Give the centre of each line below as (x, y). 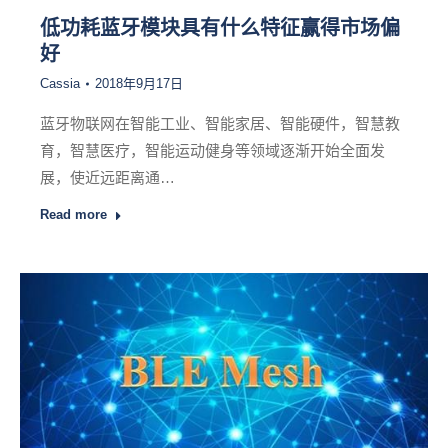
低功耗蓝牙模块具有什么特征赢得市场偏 (220, 28)
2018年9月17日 (139, 84)
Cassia (60, 84)
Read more (73, 215)
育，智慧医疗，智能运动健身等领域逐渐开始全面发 (212, 151)
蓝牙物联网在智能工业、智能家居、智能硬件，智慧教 (220, 124)
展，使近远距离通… (107, 178)
